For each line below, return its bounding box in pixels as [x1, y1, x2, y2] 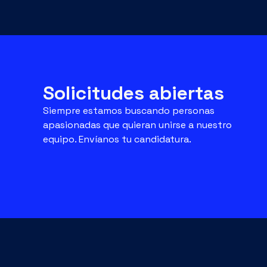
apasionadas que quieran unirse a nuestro [43, 82, 232, 95]
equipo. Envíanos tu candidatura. [43, 96, 191, 109]
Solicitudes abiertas [43, 44, 224, 69]
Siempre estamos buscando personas [43, 67, 215, 80]
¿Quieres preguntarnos [43, 228, 176, 244]
